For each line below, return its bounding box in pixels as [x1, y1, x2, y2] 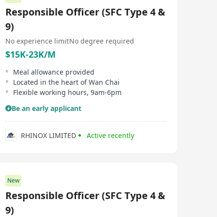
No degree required [69, 36, 134, 46]
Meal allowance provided [13, 67, 94, 77]
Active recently [87, 130, 134, 140]
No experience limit [5, 36, 69, 46]
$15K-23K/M [5, 48, 56, 60]
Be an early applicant [12, 104, 81, 113]
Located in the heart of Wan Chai [13, 77, 120, 87]
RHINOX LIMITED [21, 130, 76, 140]
